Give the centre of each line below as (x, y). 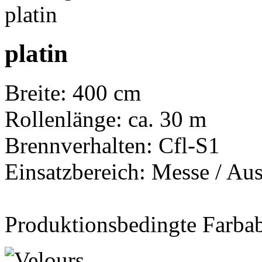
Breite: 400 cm (73, 92)
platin (36, 53)
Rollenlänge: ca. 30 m (106, 119)
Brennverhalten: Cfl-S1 (112, 145)
